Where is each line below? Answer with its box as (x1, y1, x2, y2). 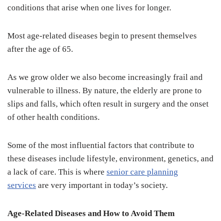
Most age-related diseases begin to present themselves (7, 31, 197, 41)
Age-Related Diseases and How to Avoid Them (7, 209, 177, 219)
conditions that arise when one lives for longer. (7, 3, 173, 13)
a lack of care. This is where (7, 167, 107, 177)
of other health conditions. (7, 112, 102, 122)
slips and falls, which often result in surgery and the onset (7, 99, 209, 109)
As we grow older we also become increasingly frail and (7, 73, 203, 82)
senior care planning (107, 167, 178, 177)
